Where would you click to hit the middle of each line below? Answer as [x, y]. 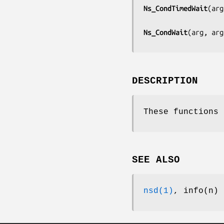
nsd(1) [158, 191]
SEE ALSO [156, 160]
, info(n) [196, 191]
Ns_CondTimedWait [175, 8]
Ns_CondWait [165, 32]
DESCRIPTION [165, 81]
